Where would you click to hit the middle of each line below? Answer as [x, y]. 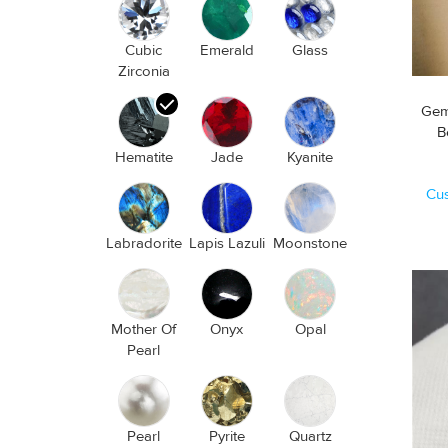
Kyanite [310, 157]
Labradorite [143, 243]
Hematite [143, 157]
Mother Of [144, 329]
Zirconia [143, 71]
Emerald [226, 50]
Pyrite [226, 436]
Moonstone [310, 243]
